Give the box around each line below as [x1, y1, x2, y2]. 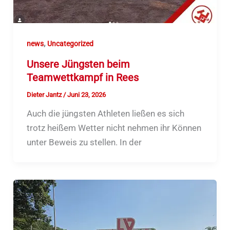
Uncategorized [47, 40, 93, 48]
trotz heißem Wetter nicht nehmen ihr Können [26, 122, 201, 133]
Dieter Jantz [26, 90, 63, 99]
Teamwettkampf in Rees [26, 71, 139, 84]
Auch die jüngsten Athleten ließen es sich [26, 108, 184, 119]
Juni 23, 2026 [67, 90, 106, 99]
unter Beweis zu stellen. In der [26, 137, 142, 147]
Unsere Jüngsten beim [26, 57, 130, 70]
